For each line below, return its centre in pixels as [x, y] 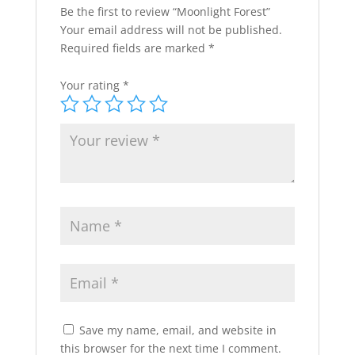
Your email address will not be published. [171, 30]
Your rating [91, 86]
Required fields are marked [134, 48]
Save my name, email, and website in [177, 330]
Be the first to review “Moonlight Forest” [165, 12]
